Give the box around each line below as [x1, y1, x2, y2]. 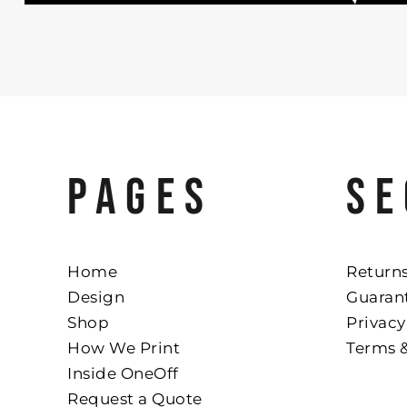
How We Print [67, 339, 181, 358]
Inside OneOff [67, 364, 179, 383]
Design [67, 288, 125, 307]
